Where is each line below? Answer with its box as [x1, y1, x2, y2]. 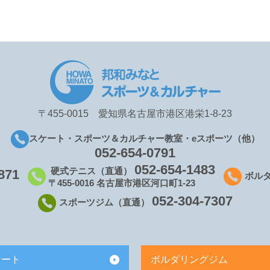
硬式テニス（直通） [51, 166, 134, 176]
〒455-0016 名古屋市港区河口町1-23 [48, 178, 195, 189]
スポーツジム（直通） [58, 197, 152, 207]
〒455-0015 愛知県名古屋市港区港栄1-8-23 [38, 108, 232, 119]
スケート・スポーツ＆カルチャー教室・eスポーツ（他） [28, 133, 260, 143]
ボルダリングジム [151, 254, 228, 265]
